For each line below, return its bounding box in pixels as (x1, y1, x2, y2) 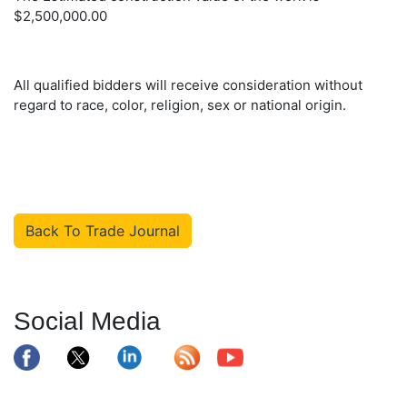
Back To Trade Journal (25, 221, 180, 240)
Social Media (14, 306, 161, 335)
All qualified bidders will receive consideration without (14, 75, 362, 94)
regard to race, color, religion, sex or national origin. (14, 95, 346, 114)
